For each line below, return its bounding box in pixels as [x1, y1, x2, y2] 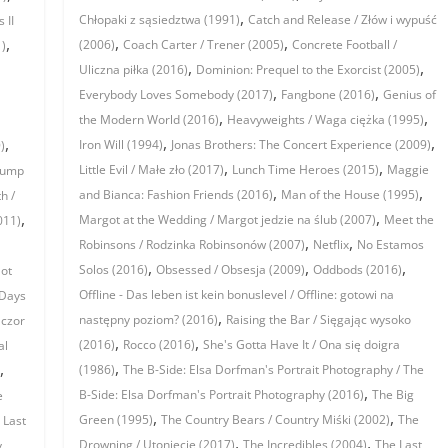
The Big [372, 386, 415, 404]
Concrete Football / [292, 36, 398, 54]
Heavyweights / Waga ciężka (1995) [227, 111, 425, 129]
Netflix [313, 236, 350, 254]
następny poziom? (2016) [79, 311, 219, 329]
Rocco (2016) [123, 336, 196, 354]
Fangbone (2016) [281, 86, 376, 104]
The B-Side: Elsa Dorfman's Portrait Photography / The [123, 361, 425, 379]
